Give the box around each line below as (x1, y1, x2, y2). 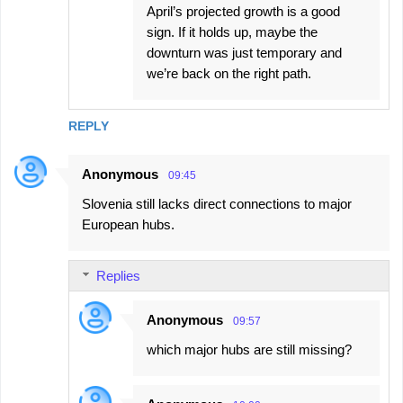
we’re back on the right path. (147, 66, 311, 82)
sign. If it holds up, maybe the (147, 24, 318, 40)
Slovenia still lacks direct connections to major (82, 196, 352, 212)
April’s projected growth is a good (147, 4, 340, 20)
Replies (96, 268, 140, 284)
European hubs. (82, 217, 175, 233)
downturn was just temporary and (147, 45, 342, 61)
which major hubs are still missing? (147, 342, 352, 358)
